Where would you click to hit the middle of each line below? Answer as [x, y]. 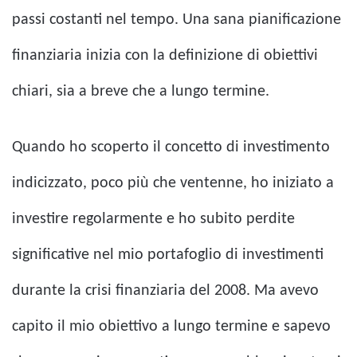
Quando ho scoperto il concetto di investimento [171, 148]
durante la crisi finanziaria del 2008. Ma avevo [165, 291]
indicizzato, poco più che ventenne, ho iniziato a [173, 184]
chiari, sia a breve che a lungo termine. [141, 92]
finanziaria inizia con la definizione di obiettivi [165, 56]
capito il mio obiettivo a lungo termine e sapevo [171, 327]
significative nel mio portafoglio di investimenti [168, 255]
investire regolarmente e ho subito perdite [153, 220]
